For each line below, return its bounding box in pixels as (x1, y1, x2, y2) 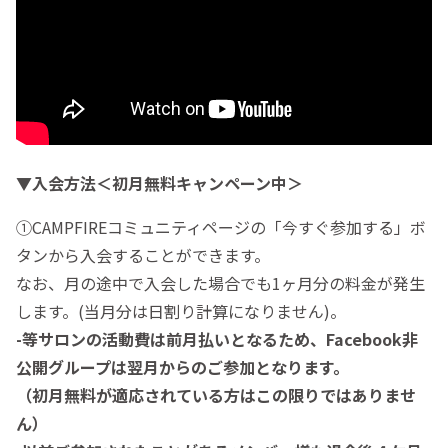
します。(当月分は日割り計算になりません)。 (16, 299, 346, 324)
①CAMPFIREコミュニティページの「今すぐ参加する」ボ (16, 215, 426, 240)
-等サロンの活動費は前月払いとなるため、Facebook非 (16, 327, 418, 352)
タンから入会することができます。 (16, 243, 270, 268)
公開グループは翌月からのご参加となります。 (16, 355, 349, 380)
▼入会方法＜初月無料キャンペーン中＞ (16, 171, 303, 196)
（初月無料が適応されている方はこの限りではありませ (16, 383, 416, 408)
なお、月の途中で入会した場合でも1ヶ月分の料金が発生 (16, 271, 425, 296)
